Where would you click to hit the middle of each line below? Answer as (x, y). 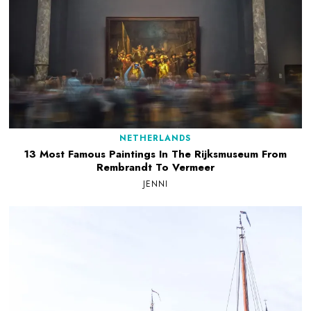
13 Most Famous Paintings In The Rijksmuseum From (155, 154)
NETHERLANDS (155, 138)
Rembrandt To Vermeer (155, 168)
